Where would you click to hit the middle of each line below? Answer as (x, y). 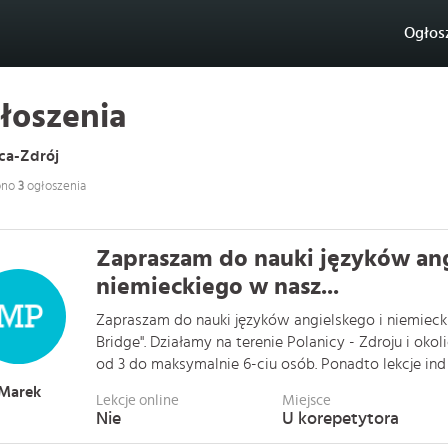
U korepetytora (340, 419)
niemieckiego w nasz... (217, 287)
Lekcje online (137, 400)
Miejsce (306, 400)
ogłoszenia (55, 186)
